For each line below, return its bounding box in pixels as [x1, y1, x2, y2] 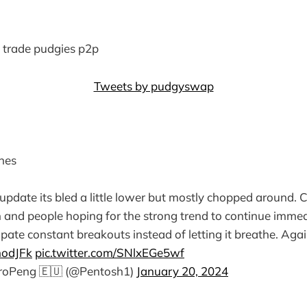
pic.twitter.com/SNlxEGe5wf [35, 245, 184, 260]
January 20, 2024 [136, 264, 228, 279]
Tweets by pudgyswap [93, 78, 214, 93]
